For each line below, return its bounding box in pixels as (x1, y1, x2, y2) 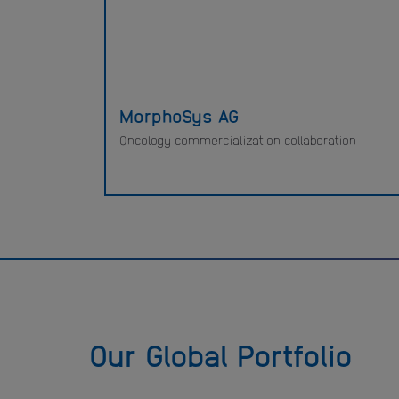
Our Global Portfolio (89, 336, 353, 373)
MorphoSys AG (119, 103, 239, 126)
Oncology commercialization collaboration (119, 132, 356, 148)
